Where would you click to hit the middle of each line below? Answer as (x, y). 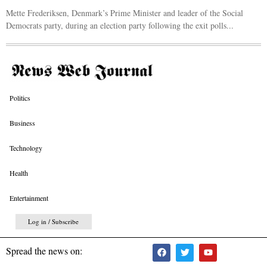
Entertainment (29, 198)
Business (22, 122)
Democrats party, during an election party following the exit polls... (120, 25)
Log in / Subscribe (54, 221)
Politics (20, 97)
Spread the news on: (46, 250)
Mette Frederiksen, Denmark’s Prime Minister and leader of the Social (125, 13)
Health (19, 173)
